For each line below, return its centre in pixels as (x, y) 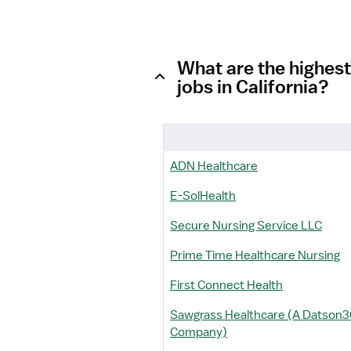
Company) (199, 332)
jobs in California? (253, 86)
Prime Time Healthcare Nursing (255, 255)
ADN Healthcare (214, 166)
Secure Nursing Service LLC (246, 226)
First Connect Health (226, 285)
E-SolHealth (203, 196)
